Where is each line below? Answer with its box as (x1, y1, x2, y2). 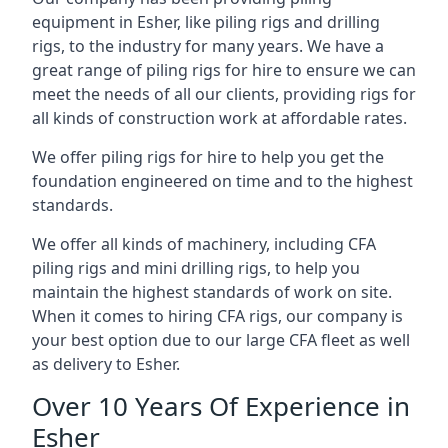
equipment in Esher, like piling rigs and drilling (32, 11, 380, 33)
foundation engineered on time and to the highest (32, 170, 413, 192)
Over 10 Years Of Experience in (32, 388, 410, 424)
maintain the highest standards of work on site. (32, 281, 392, 303)
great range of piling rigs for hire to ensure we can (32, 59, 416, 81)
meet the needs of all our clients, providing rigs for (32, 83, 416, 105)
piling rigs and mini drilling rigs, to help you (32, 257, 360, 279)
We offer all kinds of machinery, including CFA (32, 233, 376, 255)
